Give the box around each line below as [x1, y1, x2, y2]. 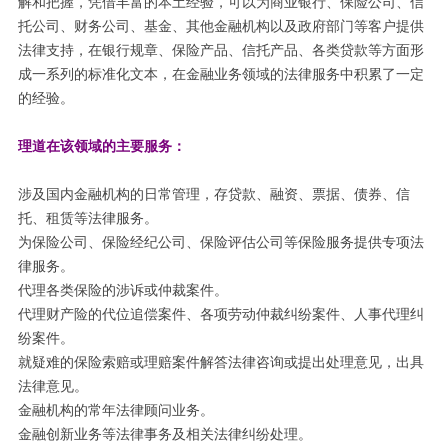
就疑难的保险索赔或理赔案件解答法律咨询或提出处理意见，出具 [17, 354, 424, 370]
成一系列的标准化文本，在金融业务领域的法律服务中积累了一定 [17, 66, 424, 82]
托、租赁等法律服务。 [17, 210, 158, 226]
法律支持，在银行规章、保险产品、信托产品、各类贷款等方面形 [17, 42, 424, 58]
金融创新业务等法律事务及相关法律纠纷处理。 [17, 426, 312, 442]
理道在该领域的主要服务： [17, 138, 186, 154]
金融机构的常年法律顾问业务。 [17, 402, 214, 418]
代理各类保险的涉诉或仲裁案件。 [17, 282, 228, 298]
